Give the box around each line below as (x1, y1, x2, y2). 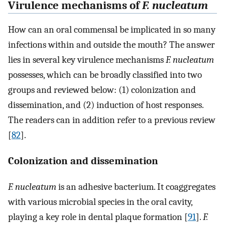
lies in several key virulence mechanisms (8, 54, 166, 66)
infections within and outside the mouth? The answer (8, 39, 215, 51)
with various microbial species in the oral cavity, (8, 196, 192, 207)
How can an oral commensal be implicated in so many (8, 24, 215, 36)
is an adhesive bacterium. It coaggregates (56, 181, 215, 192)
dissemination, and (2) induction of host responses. (8, 99, 203, 111)
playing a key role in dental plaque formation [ (8, 211, 188, 222)
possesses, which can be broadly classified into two (8, 69, 202, 81)
